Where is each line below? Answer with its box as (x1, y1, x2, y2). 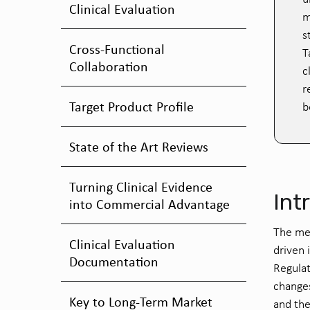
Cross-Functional (69, 39, 165, 58)
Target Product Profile (69, 97, 194, 116)
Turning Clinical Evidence (69, 177, 212, 196)
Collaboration (69, 57, 148, 75)
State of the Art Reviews (69, 137, 208, 156)
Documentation (69, 252, 158, 271)
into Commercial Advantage (69, 194, 230, 213)
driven (273, 242, 304, 257)
